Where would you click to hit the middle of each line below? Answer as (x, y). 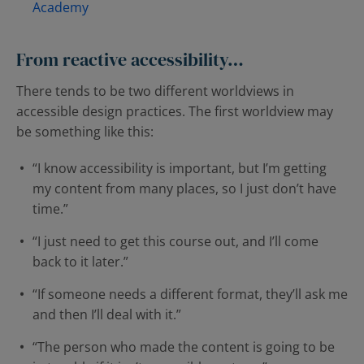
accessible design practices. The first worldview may (175, 111)
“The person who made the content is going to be (184, 347)
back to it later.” (80, 262)
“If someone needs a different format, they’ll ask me (190, 294)
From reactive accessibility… (130, 59)
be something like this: (85, 132)
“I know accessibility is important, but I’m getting (180, 168)
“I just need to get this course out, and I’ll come (175, 241)
